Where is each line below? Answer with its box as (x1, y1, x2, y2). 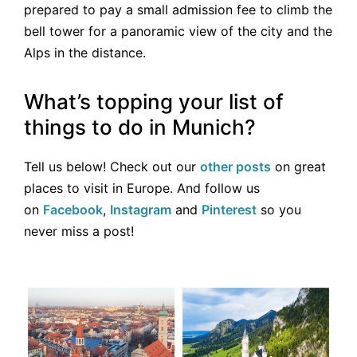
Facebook (43, 202, 103, 218)
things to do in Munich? (24, 115, 256, 140)
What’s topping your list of (24, 89, 284, 115)
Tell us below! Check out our (24, 159, 200, 175)
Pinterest (202, 202, 257, 218)
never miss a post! (24, 223, 134, 240)
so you (257, 202, 301, 218)
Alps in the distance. (24, 44, 146, 61)
